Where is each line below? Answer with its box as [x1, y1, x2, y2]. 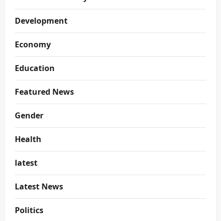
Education [15, 63, 55, 74]
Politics [15, 205, 43, 216]
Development [15, 15, 68, 26]
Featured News [15, 86, 74, 97]
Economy [15, 39, 51, 50]
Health [15, 134, 41, 145]
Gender [15, 110, 43, 121]
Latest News [15, 181, 63, 192]
